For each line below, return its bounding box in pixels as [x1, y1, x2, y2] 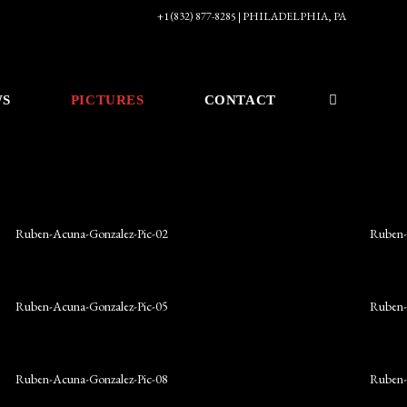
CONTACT [203, 93, 276, 107]
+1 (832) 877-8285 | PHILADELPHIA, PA [156, 9, 346, 24]
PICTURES [70, 93, 144, 107]
